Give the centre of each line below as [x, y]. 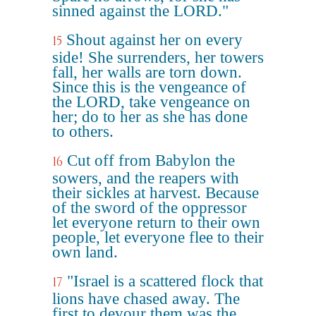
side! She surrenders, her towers [158, 57]
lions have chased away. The [146, 299]
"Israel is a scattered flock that [165, 281]
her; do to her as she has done [150, 117]
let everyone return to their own [156, 223]
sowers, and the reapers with [146, 178]
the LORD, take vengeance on [151, 102]
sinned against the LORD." [140, 11]
